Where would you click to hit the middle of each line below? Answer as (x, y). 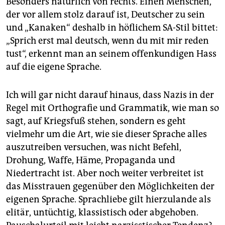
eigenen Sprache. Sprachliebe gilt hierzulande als (108, 200)
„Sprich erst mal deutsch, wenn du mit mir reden (107, 41)
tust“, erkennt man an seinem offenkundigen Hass (111, 54)
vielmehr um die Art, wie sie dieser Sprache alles (106, 134)
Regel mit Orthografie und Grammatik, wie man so (113, 108)
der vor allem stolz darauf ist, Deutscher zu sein (105, 15)
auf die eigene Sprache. (54, 67)
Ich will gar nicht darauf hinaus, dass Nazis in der (110, 95)
